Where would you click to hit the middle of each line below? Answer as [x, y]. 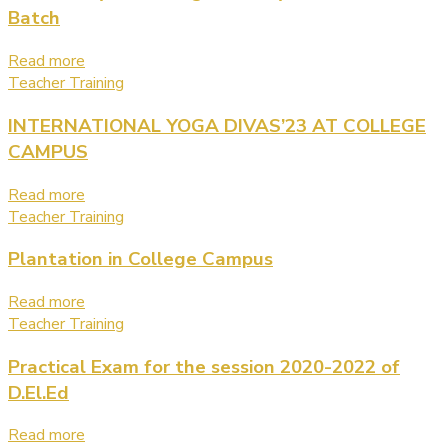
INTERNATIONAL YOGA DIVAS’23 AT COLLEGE [217, 125]
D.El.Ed [38, 392]
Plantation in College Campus [140, 259]
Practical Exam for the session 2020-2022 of [204, 366]
